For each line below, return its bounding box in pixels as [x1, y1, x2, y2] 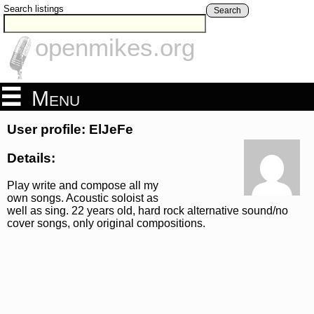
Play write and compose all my [7, 179, 158, 191]
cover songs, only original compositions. [7, 217, 205, 229]
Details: [7, 150, 55, 165]
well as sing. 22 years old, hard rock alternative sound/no [7, 204, 288, 217]
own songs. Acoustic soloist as [7, 191, 158, 204]
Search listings [4, 4, 64, 14]
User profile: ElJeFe [7, 122, 133, 137]
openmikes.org [35, 34, 195, 62]
